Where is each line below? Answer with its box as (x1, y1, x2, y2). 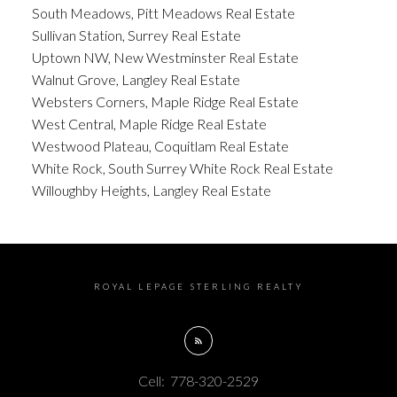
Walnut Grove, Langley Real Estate (31, 70, 240, 88)
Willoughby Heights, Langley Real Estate (31, 181, 271, 198)
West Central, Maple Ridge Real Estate (31, 114, 267, 132)
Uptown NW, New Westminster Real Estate (31, 48, 299, 66)
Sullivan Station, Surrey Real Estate (31, 26, 241, 43)
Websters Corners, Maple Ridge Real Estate (31, 92, 299, 110)
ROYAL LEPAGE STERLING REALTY (94, 281, 303, 292)
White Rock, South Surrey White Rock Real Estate (31, 159, 333, 176)
